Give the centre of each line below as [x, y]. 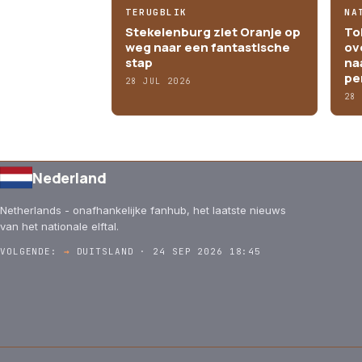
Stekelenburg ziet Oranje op [213, 32]
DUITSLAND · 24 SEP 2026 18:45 [166, 251]
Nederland [69, 177]
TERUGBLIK [156, 12]
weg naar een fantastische [208, 47]
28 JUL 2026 [158, 81]
